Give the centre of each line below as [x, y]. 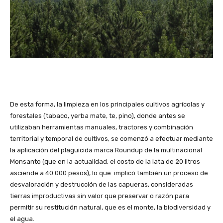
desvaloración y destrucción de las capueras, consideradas [102, 184]
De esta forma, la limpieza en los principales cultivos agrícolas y [107, 104]
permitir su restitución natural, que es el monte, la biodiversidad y [110, 207]
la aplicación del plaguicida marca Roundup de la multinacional [106, 150]
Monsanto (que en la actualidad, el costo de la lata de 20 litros [105, 161]
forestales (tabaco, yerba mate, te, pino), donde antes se [98, 115]
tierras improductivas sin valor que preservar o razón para [100, 196]
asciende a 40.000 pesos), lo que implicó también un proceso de [109, 173]
